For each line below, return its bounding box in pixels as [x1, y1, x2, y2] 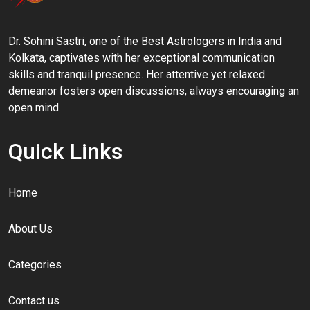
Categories [8, 258, 62, 271]
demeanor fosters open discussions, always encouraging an [8, 84, 299, 98]
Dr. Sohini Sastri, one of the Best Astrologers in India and [8, 35, 282, 48]
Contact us [8, 294, 60, 307]
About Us [8, 222, 53, 235]
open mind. [8, 101, 61, 114]
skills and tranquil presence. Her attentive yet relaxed [8, 68, 265, 81]
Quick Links [8, 138, 122, 165]
